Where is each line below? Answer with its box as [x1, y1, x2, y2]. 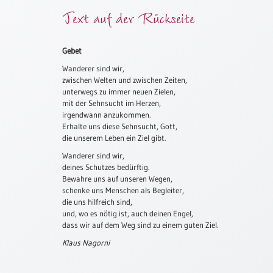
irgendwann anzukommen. [62, 109, 151, 119]
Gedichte [15, 89, 48, 100]
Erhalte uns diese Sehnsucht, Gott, [62, 121, 177, 131]
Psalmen [15, 108, 47, 119]
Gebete [15, 159, 41, 170]
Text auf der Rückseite [62, 5, 194, 30]
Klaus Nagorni [62, 237, 110, 247]
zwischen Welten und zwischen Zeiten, [62, 74, 187, 85]
